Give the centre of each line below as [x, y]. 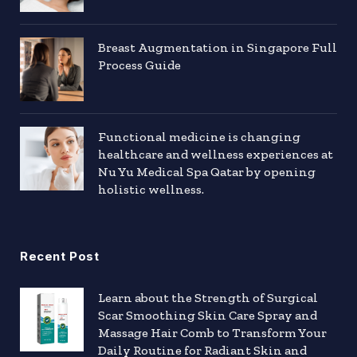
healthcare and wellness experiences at [216, 154]
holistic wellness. [151, 189]
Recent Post [60, 256]
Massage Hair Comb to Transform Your [212, 332]
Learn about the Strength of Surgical [208, 297]
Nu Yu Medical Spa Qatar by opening [207, 171]
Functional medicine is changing [199, 136]
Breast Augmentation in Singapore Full [218, 47]
